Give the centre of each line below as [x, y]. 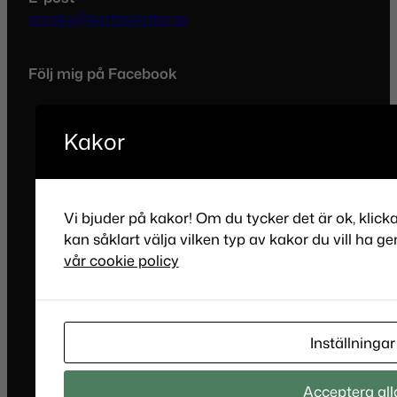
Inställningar [352, 343]
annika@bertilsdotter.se [108, 18]
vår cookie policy [121, 260]
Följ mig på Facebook [103, 74]
